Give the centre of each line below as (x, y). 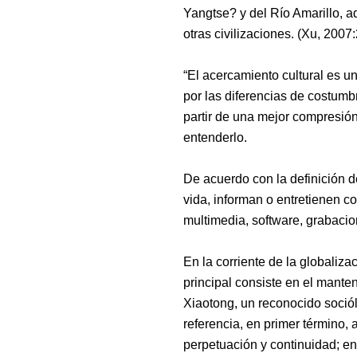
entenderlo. (215, 137)
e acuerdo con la (241, 178)
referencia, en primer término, (267, 324)
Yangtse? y (216, 13)
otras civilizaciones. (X (247, 33)
